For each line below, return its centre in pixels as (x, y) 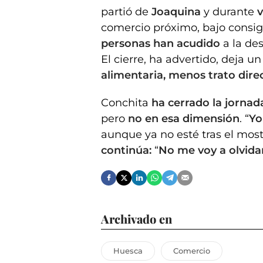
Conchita (126, 102)
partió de (126, 11)
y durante (230, 11)
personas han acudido (161, 43)
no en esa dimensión (184, 118)
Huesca (128, 250)
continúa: (128, 150)
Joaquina (178, 11)
